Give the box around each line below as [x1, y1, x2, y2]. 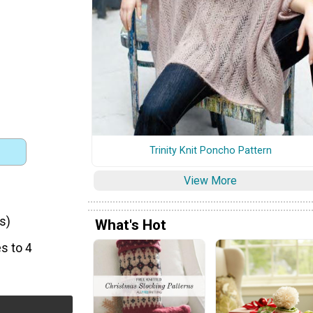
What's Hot [95, 216, 166, 233]
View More [184, 173, 237, 187]
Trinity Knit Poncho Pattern [149, 144, 272, 156]
